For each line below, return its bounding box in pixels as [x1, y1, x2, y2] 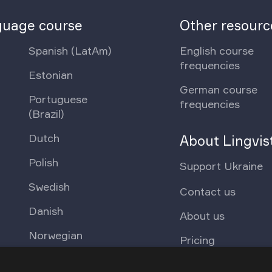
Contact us [180, 185, 236, 199]
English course [180, 43, 254, 57]
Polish [29, 155, 59, 169]
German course [180, 82, 258, 96]
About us [180, 209, 225, 223]
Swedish [29, 179, 70, 193]
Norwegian [29, 228, 83, 242]
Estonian [29, 67, 73, 81]
